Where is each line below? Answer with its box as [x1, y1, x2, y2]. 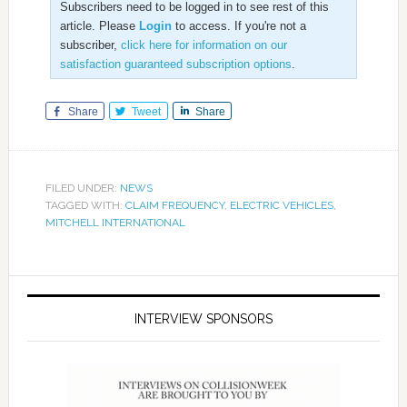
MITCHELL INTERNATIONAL [45, 216, 185, 230]
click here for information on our [120, 38, 287, 53]
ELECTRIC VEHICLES [229, 199, 333, 213]
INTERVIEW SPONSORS [134, 312, 273, 327]
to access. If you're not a [171, 19, 306, 34]
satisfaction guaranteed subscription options [59, 57, 292, 72]
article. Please [59, 19, 139, 34]
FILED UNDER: [45, 182, 120, 195]
